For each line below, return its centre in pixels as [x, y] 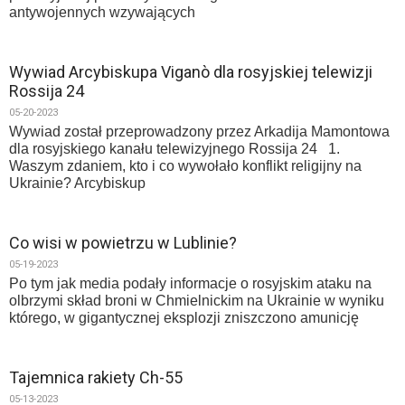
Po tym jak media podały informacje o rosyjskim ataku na [190, 283]
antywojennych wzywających [102, 12]
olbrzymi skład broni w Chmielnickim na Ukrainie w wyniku [197, 301]
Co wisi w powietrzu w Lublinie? [123, 243]
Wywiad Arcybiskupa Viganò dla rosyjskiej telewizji [191, 72]
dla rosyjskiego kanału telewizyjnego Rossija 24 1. [174, 149]
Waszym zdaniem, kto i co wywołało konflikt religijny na [185, 166]
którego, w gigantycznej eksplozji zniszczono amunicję [184, 318]
